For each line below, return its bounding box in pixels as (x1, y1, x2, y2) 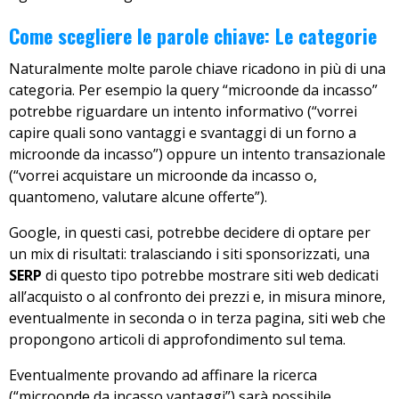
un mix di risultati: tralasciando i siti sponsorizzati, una (9, 244, 370, 265)
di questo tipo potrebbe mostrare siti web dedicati (42, 265, 379, 286)
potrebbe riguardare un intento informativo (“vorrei (9, 102, 357, 122)
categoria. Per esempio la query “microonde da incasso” (9, 80, 378, 101)
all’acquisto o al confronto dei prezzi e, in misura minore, (9, 287, 386, 307)
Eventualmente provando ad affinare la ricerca (9, 365, 317, 386)
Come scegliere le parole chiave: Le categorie (9, 20, 377, 50)
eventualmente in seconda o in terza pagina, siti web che (9, 308, 386, 329)
